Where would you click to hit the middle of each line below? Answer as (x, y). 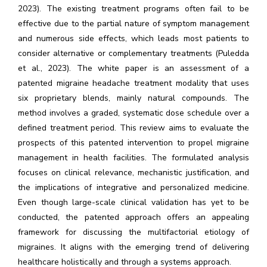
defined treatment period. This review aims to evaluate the (133, 128)
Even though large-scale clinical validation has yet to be (133, 202)
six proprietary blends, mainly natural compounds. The (133, 98)
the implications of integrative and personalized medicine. (133, 187)
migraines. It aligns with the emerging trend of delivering (133, 247)
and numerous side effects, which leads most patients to (133, 38)
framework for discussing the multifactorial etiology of (133, 232)
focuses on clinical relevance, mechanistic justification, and (133, 173)
